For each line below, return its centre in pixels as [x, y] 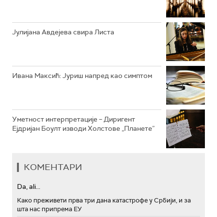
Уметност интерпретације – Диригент [74, 119]
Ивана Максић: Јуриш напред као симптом [82, 76]
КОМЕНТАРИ [53, 167]
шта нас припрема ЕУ [49, 209]
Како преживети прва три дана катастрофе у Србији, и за [104, 201]
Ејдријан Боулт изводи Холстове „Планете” [83, 129]
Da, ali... [29, 187]
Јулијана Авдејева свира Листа [63, 32]
